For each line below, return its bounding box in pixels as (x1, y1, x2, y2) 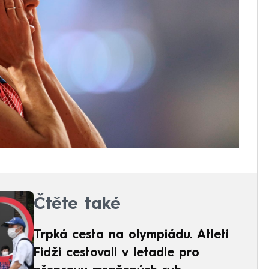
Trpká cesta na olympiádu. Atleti (34, 229, 229, 242)
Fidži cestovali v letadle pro (34, 247, 199, 260)
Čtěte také (34, 196, 121, 214)
